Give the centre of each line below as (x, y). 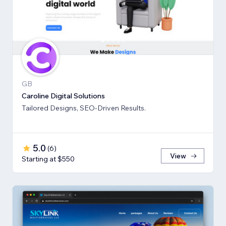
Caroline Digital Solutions (63, 96)
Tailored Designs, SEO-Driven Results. (84, 108)
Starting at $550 (48, 159)
